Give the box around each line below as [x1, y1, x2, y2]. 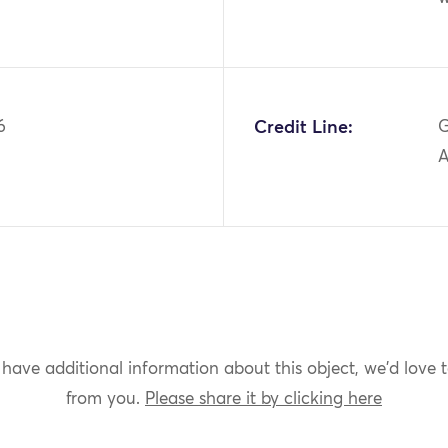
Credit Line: [253, 118, 353, 137]
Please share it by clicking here [145, 391, 382, 408]
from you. [66, 391, 145, 408]
